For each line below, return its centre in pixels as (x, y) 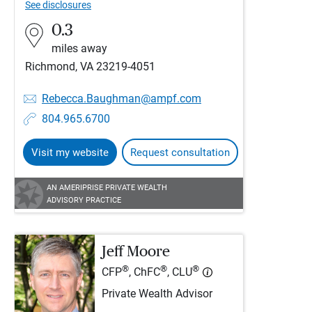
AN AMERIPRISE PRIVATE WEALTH (107, 188)
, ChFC (145, 273)
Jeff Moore (136, 251)
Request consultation (180, 153)
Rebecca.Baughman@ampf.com (122, 99)
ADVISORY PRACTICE (84, 200)
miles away (79, 48)
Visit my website (70, 153)
